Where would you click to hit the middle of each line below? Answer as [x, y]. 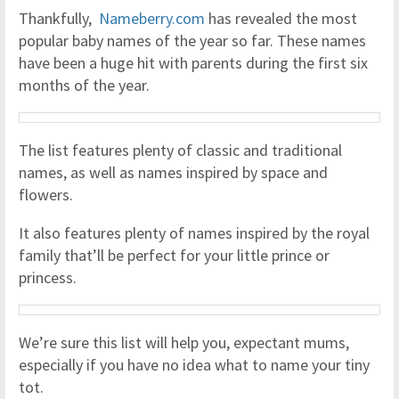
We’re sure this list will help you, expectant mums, [184, 342]
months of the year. [84, 85]
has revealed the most [281, 18]
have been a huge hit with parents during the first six [193, 63]
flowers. [46, 195]
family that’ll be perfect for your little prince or [174, 255]
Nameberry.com [152, 18]
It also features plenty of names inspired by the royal [194, 233]
